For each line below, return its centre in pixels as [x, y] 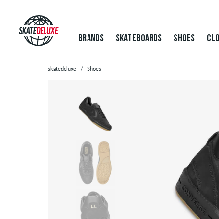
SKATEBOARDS [139, 39]
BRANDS [91, 39]
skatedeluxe [62, 69]
